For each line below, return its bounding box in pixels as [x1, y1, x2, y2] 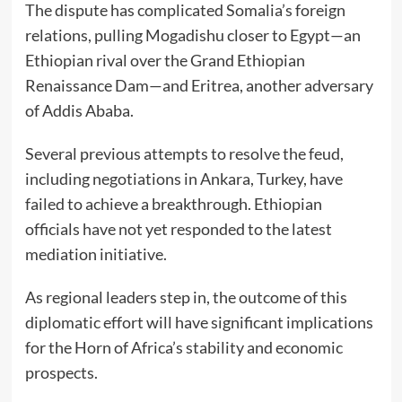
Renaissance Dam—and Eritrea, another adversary [24, 75, 373, 96]
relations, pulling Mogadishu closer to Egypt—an [24, 25, 361, 46]
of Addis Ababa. [24, 100, 134, 121]
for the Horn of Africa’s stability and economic [24, 337, 343, 358]
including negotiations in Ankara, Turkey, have [24, 169, 343, 189]
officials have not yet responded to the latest [24, 219, 332, 240]
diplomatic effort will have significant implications [24, 312, 373, 333]
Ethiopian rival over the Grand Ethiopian [24, 50, 305, 71]
